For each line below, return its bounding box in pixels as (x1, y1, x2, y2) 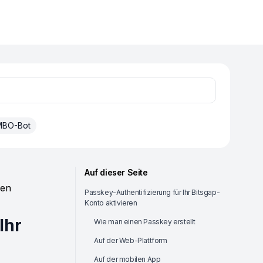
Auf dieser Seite (85, 167, 148, 177)
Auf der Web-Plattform (94, 236, 167, 245)
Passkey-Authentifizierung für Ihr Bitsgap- (85, 188, 220, 197)
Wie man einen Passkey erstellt (94, 217, 195, 226)
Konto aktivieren (85, 198, 137, 207)
